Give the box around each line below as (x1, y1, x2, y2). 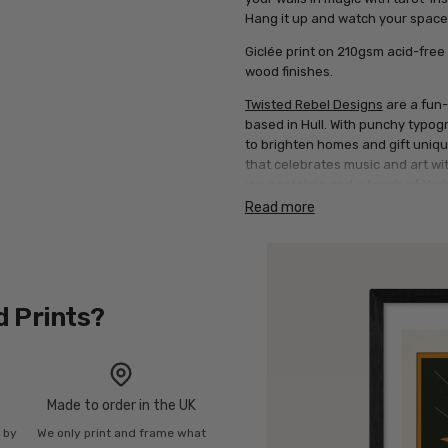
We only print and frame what (36, 425, 206, 440)
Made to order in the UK (46, 396, 196, 414)
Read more (244, 199, 315, 217)
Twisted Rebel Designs (244, 97, 383, 113)
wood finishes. (244, 64, 333, 80)
